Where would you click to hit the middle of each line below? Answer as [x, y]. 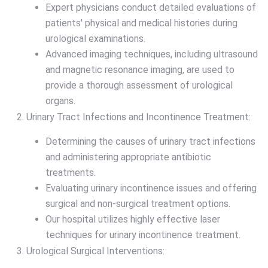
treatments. [71, 173]
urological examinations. [95, 39]
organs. [60, 101]
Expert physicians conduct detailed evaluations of [151, 8]
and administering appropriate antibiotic [128, 157]
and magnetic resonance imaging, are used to [140, 70]
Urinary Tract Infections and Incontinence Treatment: [138, 117]
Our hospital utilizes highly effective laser [133, 220]
